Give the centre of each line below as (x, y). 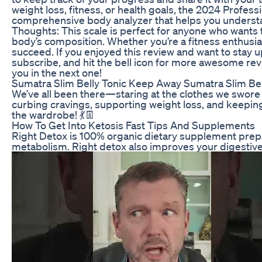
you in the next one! (57, 72)
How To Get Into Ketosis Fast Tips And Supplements (133, 125)
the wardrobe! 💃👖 (54, 114)
